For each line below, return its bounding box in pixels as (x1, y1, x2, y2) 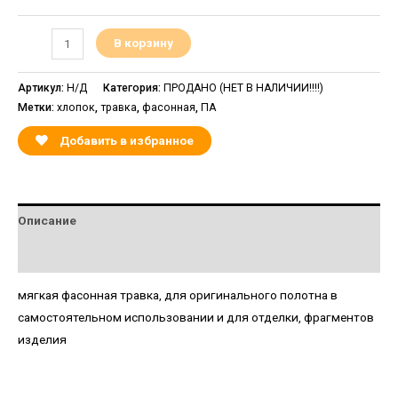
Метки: (18, 100, 57, 114)
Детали (18, 247, 61, 262)
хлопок (57, 100, 95, 114)
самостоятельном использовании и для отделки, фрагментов (18, 310, 374, 325)
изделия (18, 332, 67, 347)
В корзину (113, 35, 173, 50)
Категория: (103, 81, 163, 94)
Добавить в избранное (60, 132, 194, 147)
